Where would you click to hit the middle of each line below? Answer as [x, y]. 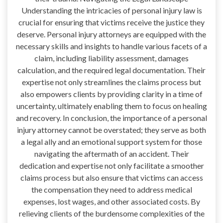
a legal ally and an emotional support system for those [111, 141]
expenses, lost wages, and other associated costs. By [111, 201]
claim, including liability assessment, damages [111, 58]
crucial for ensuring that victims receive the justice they [111, 22]
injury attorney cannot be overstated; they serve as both [111, 129]
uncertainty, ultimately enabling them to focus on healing [111, 106]
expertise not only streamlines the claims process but [111, 82]
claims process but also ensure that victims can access [111, 177]
